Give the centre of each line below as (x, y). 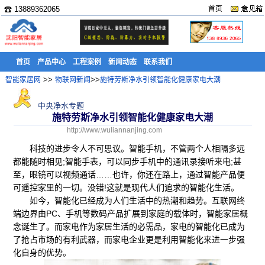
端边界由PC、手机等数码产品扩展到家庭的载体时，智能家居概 (131, 214)
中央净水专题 (60, 106)
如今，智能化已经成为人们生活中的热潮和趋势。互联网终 (129, 201)
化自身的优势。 (42, 253)
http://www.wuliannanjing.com (114, 130)
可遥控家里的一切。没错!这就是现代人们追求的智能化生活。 (126, 188)
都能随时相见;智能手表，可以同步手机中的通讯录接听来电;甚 (127, 161)
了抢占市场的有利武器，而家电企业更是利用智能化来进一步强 (129, 240)
